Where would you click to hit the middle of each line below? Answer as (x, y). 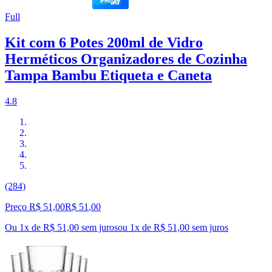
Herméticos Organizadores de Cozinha (126, 59)
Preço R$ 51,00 (35, 207)
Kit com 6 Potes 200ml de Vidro (104, 43)
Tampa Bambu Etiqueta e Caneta (108, 76)
